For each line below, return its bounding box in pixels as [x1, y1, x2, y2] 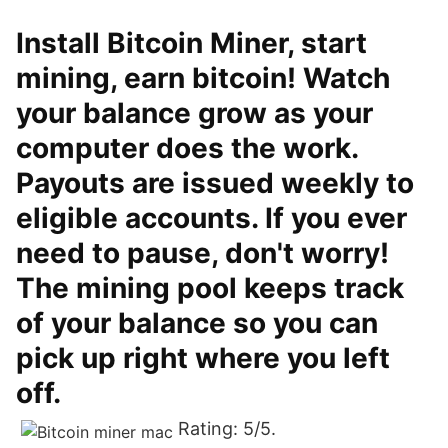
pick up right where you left [16, 341, 390, 375]
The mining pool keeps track [16, 271, 404, 305]
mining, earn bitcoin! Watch [16, 61, 390, 95]
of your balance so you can [16, 306, 378, 340]
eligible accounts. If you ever [16, 201, 407, 235]
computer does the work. [16, 131, 358, 165]
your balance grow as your [16, 96, 373, 130]
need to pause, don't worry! [16, 236, 389, 270]
